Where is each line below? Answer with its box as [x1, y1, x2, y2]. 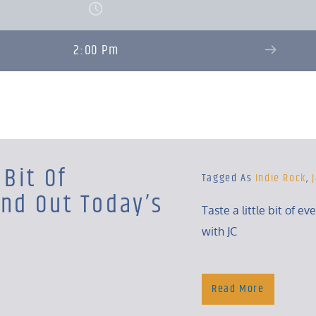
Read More [212, 279, 265, 298]
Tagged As [201, 169, 255, 187]
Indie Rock [255, 169, 306, 187]
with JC [201, 224, 237, 239]
